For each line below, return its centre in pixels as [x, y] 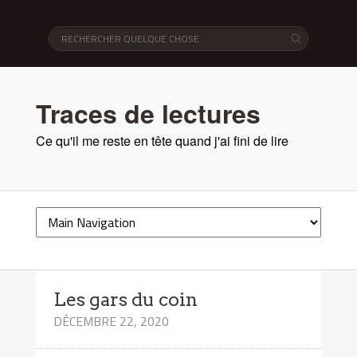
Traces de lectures [148, 113]
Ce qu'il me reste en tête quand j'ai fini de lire [162, 140]
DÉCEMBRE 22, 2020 [112, 321]
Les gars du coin [126, 299]
